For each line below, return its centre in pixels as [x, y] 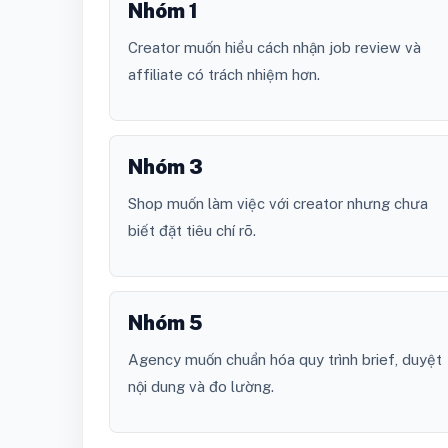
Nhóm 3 [165, 167]
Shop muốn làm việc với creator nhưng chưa [278, 204]
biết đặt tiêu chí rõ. [192, 231]
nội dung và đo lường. [201, 387]
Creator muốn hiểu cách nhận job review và [274, 48]
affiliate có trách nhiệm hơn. [224, 75]
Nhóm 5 [165, 323]
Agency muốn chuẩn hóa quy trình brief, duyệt [285, 360]
